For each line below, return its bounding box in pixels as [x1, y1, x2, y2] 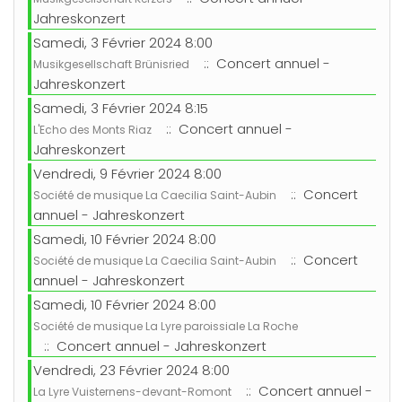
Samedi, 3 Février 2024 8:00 [33, 33, 213, 53]
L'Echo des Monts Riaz [33, 122, 152, 138]
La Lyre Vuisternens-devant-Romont [33, 384, 232, 400]
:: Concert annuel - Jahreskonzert [37, 336, 267, 356]
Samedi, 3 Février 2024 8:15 [33, 99, 208, 118]
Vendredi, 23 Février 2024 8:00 [33, 361, 230, 380]
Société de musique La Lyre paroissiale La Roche [33, 319, 298, 335]
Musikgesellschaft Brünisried [33, 57, 189, 73]
